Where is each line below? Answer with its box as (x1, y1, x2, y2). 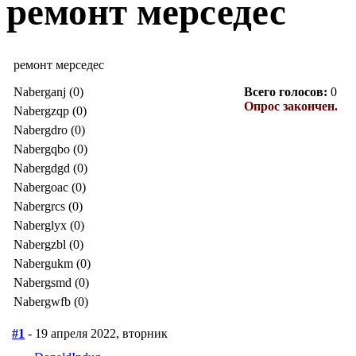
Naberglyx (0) (14, 218, 84, 232)
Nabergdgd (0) (14, 161, 87, 175)
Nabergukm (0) (14, 256, 91, 270)
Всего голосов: (244, 84, 327, 99)
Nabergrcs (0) (14, 199, 83, 213)
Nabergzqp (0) (14, 103, 87, 118)
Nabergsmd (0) (14, 275, 89, 289)
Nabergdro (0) (14, 122, 85, 137)
